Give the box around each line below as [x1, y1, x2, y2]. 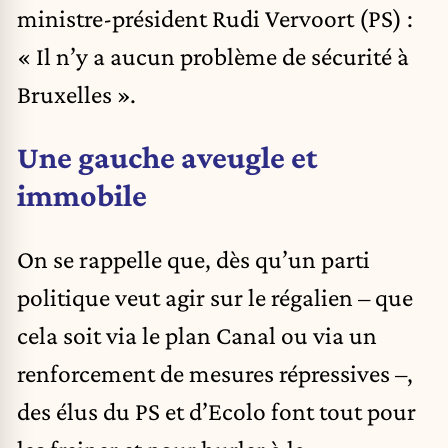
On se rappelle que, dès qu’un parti [17, 244, 370, 273]
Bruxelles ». [17, 79, 136, 108]
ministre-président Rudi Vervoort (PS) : [17, 3, 413, 32]
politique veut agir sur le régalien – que [17, 282, 413, 311]
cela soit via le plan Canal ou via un [17, 320, 377, 349]
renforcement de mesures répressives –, [17, 358, 413, 387]
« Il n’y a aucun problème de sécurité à [17, 41, 409, 70]
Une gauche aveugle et [17, 139, 317, 176]
